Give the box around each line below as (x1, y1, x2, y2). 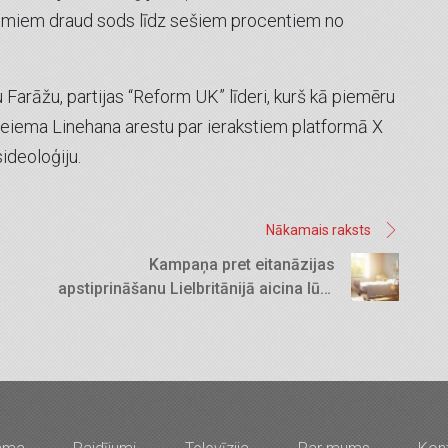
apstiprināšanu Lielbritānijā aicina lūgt (58, 278, 335, 298)
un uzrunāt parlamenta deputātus (93, 302, 335, 322)
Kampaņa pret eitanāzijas (149, 254, 335, 274)
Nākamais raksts (266, 221, 371, 238)
